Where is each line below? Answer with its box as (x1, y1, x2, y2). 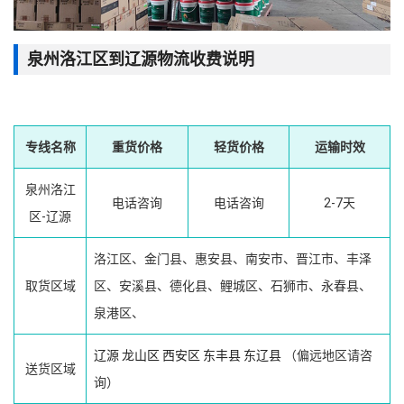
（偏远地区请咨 (281, 348, 372, 363)
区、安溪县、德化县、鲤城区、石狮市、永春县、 (94, 279, 372, 294)
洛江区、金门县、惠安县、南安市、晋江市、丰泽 (94, 252, 372, 267)
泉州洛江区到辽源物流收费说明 (27, 50, 254, 69)
